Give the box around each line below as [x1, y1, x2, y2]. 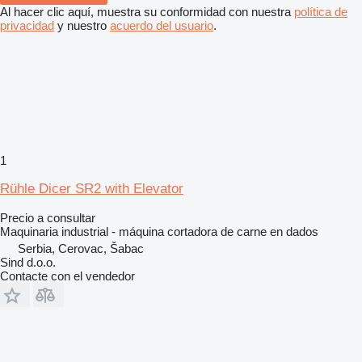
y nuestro [54, 18, 110, 32]
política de [294, 4, 347, 19]
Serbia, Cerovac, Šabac [18, 241, 144, 255]
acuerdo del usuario [110, 18, 213, 32]
